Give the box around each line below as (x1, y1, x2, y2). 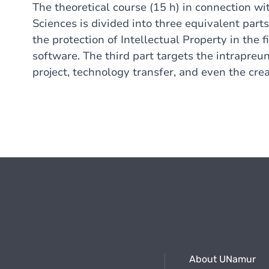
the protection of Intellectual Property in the (32, 32, 259, 47)
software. (32, 49, 80, 63)
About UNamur (189, 253, 256, 265)
